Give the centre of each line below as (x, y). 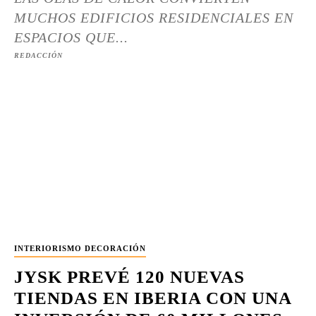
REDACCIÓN (38, 55)
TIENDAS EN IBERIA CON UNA (153, 298)
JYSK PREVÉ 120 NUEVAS (129, 277)
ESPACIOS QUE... (71, 37)
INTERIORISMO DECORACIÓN (80, 248)
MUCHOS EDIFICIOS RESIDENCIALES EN (154, 18)
